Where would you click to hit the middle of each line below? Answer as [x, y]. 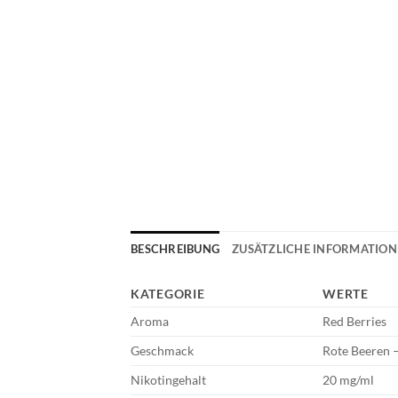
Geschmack [162, 350]
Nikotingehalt [168, 379]
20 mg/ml [349, 379]
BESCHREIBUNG [175, 248]
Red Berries [355, 321]
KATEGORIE [168, 293]
